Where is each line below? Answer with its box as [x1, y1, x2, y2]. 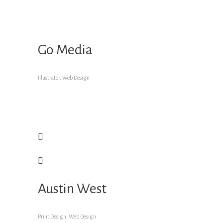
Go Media [38, 42, 93, 57]
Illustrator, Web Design [38, 75, 90, 81]
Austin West [38, 181, 107, 196]
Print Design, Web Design [38, 214, 96, 220]
